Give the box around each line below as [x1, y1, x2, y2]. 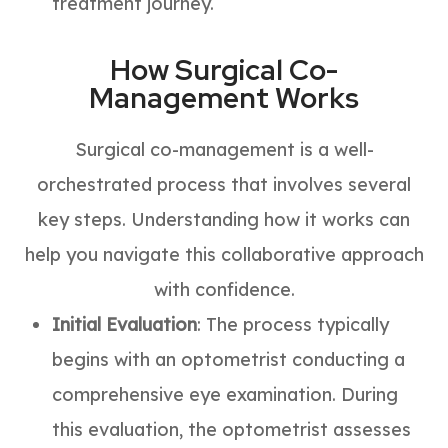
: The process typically [197, 312, 390, 336]
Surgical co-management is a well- [74, 137, 374, 161]
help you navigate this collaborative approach [24, 242, 424, 266]
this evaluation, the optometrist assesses [52, 417, 412, 441]
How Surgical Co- [110, 50, 338, 89]
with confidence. [153, 277, 295, 301]
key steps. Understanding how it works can [38, 207, 410, 231]
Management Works [89, 78, 359, 117]
